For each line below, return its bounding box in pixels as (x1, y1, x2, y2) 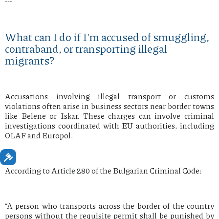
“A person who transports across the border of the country (5, 200, 214, 212)
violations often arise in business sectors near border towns (5, 100, 214, 112)
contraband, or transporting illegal (5, 41, 167, 57)
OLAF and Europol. (5, 130, 73, 141)
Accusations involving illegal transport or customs (5, 90, 214, 102)
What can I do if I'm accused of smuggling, (5, 29, 209, 45)
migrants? (5, 52, 54, 68)
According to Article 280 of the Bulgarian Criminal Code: (5, 165, 202, 176)
